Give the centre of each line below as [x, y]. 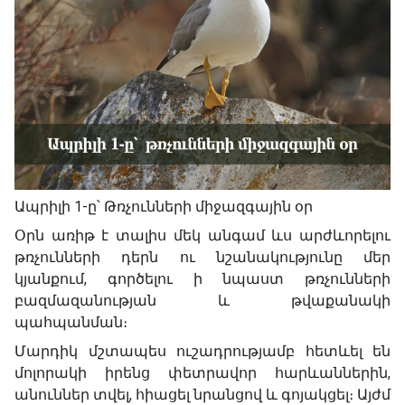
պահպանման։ [71, 322]
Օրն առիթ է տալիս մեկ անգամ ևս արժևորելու [202, 235]
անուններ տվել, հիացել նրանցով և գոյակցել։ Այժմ [202, 394]
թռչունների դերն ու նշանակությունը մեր [202, 257]
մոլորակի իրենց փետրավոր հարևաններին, [202, 372]
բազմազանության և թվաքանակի [202, 300]
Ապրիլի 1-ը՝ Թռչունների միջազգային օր [164, 206]
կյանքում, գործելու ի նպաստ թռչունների [202, 278]
